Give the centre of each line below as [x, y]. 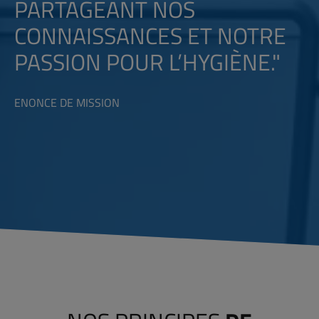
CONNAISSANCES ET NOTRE [150, 35]
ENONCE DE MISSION [67, 102]
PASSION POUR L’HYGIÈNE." [147, 62]
